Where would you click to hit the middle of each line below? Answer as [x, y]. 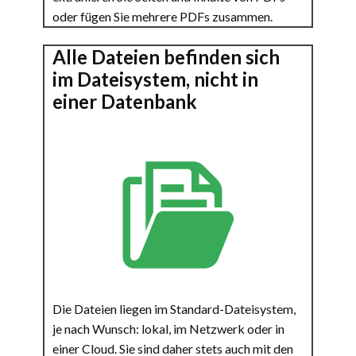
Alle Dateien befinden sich [166, 57]
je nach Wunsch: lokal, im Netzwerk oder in [168, 329]
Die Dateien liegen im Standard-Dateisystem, [174, 309]
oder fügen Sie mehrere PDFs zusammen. [164, 16]
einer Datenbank [125, 101]
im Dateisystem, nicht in [155, 79]
